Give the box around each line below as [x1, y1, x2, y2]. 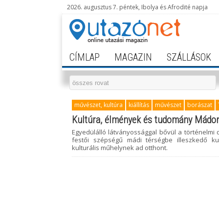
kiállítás [129, 101, 149, 109]
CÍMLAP [69, 51, 100, 63]
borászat [187, 101, 212, 109]
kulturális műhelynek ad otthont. [72, 143, 168, 152]
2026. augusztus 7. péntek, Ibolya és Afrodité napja [67, 3, 208, 11]
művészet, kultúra [74, 101, 123, 109]
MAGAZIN [114, 51, 152, 63]
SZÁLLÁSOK [167, 51, 211, 63]
